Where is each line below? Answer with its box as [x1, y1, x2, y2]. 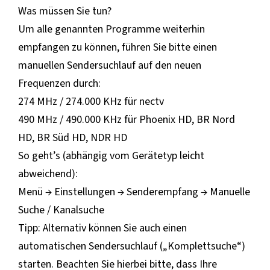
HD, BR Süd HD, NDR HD [18, 130, 127, 145]
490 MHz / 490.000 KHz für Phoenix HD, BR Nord [18, 111, 235, 127]
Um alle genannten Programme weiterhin [18, 21, 205, 37]
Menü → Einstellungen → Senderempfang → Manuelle [18, 184, 250, 199]
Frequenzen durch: [18, 75, 101, 91]
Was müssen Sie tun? [18, 3, 111, 19]
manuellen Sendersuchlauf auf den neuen [18, 57, 201, 73]
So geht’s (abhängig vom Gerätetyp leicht [18, 148, 204, 163]
